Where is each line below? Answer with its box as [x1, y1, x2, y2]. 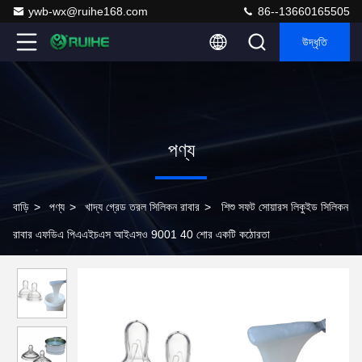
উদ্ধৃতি [302, 36, 327, 48]
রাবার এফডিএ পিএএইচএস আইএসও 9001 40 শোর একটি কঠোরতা [13, 228, 270, 241]
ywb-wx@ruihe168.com [28, 5, 148, 18]
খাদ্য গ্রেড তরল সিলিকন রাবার [85, 200, 200, 213]
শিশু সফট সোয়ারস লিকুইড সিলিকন [221, 200, 348, 213]
